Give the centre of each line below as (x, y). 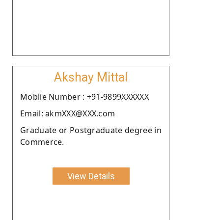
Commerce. (42, 142)
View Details (91, 176)
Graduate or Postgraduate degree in (91, 130)
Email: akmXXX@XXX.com (68, 113)
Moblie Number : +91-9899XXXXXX (84, 96)
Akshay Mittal (91, 77)
